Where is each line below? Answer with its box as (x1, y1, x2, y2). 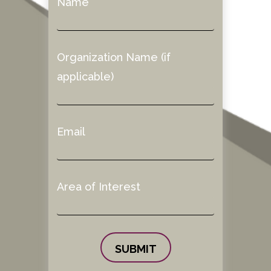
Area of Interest (57, 180, 141, 193)
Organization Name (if (57, 50, 171, 64)
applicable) (57, 70, 114, 83)
